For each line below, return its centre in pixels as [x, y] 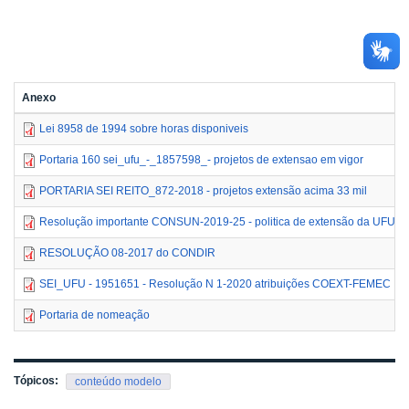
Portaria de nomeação [94, 315]
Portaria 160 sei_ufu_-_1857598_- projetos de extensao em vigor [201, 160]
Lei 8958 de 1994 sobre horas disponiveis [144, 129]
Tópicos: [37, 381]
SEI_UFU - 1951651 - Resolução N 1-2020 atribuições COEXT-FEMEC [215, 284]
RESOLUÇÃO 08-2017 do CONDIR [127, 253]
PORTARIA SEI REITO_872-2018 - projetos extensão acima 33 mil [203, 191]
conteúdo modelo [118, 382]
